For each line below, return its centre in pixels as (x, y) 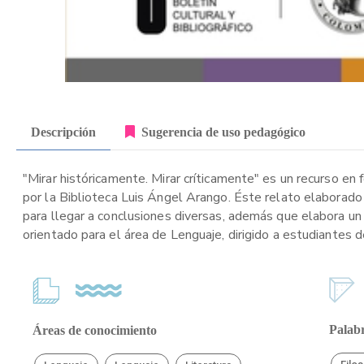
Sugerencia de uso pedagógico (223, 132)
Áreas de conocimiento (95, 330)
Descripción (63, 132)
